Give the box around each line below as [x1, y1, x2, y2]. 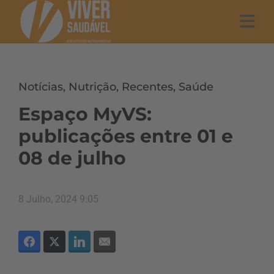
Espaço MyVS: [18, 103, 152, 125]
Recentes [122, 80, 173, 94]
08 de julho [18, 147, 126, 169]
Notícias [18, 80, 63, 94]
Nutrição [68, 80, 116, 94]
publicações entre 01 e [18, 125, 233, 147]
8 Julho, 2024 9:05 [18, 193, 98, 205]
